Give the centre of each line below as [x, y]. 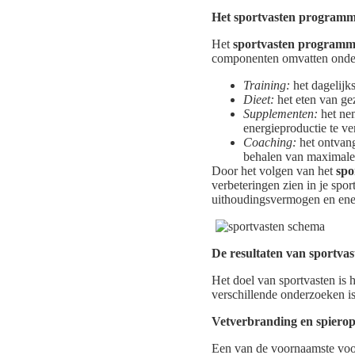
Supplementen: [281, 114]
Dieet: [259, 100]
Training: [267, 86]
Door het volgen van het [274, 171]
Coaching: [270, 143]
